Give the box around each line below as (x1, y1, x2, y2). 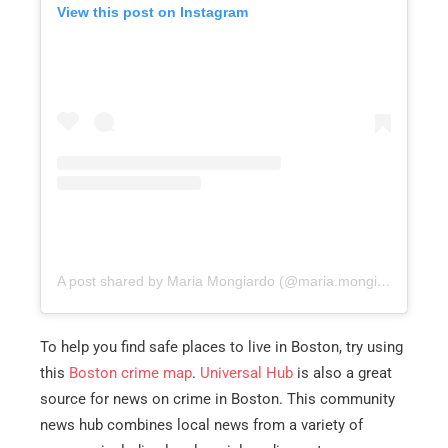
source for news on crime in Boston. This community (40, 390, 395, 409)
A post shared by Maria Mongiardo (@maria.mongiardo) (377, 272, 391, 289)
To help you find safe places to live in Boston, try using (40, 338, 403, 357)
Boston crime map (69, 364, 192, 383)
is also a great (293, 364, 392, 383)
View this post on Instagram (57, 4, 248, 21)
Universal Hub (200, 364, 293, 383)
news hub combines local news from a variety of (40, 416, 363, 435)
